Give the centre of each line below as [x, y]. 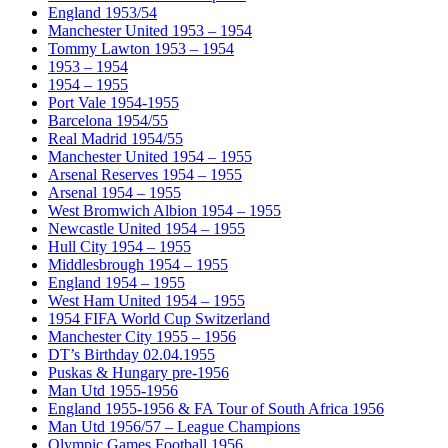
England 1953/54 [102, 13]
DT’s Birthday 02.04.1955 [131, 355]
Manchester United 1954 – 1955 [150, 157]
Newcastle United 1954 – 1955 [146, 229]
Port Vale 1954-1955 [113, 103]
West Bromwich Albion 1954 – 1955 [164, 211]
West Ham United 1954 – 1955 [146, 301]
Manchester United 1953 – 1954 [150, 31]
